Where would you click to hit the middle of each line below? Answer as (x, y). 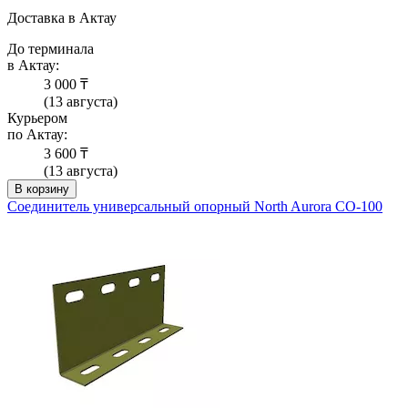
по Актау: (37, 134)
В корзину (42, 189)
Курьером (37, 117)
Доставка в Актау (62, 17)
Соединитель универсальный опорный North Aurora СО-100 (195, 206)
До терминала (51, 48)
